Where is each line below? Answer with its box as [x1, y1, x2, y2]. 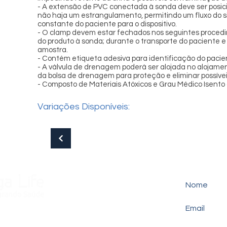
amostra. [37, 46, 68, 54]
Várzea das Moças [31, 206, 100, 214]
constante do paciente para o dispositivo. [37, 20, 177, 28]
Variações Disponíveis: [37, 102, 130, 111]
